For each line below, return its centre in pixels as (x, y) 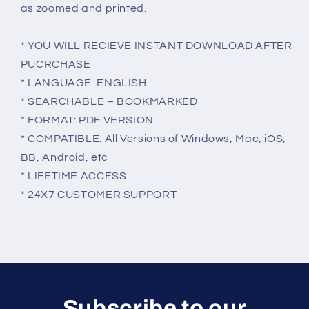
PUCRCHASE (56, 64)
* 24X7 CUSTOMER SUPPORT (99, 194)
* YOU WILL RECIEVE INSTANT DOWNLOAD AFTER (156, 45)
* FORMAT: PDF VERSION (87, 120)
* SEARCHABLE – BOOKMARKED (109, 101)
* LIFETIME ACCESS (73, 176)
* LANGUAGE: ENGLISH (83, 82)
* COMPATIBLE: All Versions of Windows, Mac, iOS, (153, 138)
